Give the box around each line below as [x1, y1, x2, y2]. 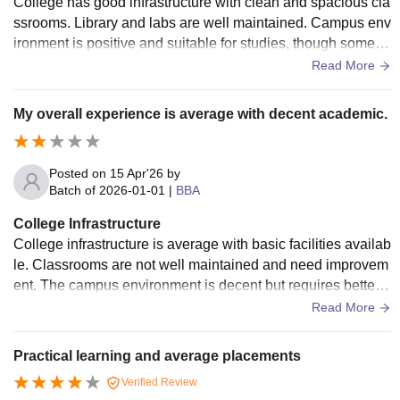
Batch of [49, 182, 96, 197]
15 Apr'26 [110, 165, 163, 180]
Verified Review [119, 375, 197, 388]
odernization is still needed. [13, 56, 187, 71]
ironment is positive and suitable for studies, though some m [13, 36, 390, 51]
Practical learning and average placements [13, 347, 301, 363]
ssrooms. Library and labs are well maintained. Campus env [13, 15, 391, 30]
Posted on [49, 165, 110, 180]
